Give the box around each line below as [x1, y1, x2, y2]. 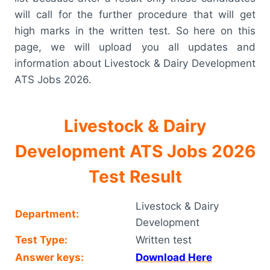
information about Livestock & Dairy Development [14, 57, 256, 69]
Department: [15, 207, 79, 220]
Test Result [88, 166, 182, 187]
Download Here [136, 251, 212, 263]
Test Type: [15, 233, 67, 246]
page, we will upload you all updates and [14, 40, 256, 53]
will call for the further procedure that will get [14, 8, 256, 20]
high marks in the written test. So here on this [14, 24, 256, 37]
